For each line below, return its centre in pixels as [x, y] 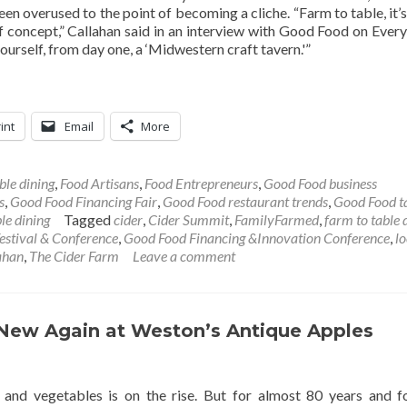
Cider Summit [189, 220]
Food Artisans [99, 184]
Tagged [89, 220]
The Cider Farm [74, 256]
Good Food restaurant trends [245, 202]
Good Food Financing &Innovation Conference [257, 238]
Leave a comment [184, 256]
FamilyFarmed [277, 220]
